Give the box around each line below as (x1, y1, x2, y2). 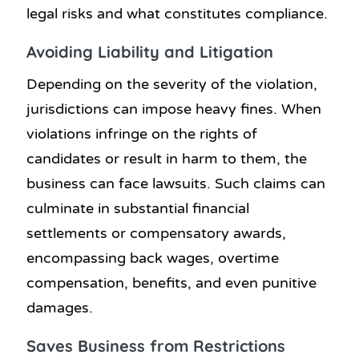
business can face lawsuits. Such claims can (26, 175, 325, 193)
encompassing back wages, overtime (26, 249, 279, 268)
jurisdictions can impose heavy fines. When (26, 100, 321, 119)
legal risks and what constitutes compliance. (26, 5, 328, 23)
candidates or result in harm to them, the (26, 150, 307, 168)
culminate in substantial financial (26, 200, 249, 218)
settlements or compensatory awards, (26, 224, 286, 243)
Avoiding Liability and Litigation (26, 42, 273, 63)
